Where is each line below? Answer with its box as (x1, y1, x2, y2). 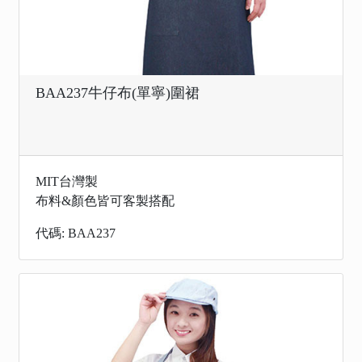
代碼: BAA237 (36, 226, 116, 240)
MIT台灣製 (36, 175, 98, 188)
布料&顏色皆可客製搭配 (36, 194, 175, 208)
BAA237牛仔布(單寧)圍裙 (36, 85, 200, 101)
